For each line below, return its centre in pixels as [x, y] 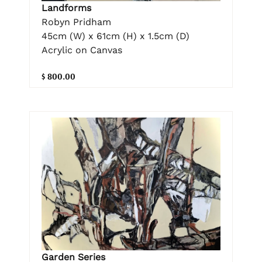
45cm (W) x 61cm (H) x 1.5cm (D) [116, 36]
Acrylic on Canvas [82, 50]
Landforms [66, 8]
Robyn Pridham [76, 22]
